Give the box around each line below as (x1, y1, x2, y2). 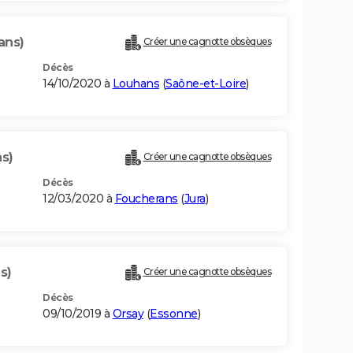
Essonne (150, 307, 198, 321)
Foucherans (114, 191, 178, 206)
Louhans (112, 76, 159, 91)
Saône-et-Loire (165, 76, 246, 91)
